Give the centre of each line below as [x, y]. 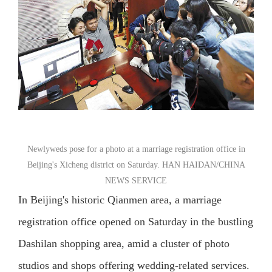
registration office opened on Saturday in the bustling [135, 221]
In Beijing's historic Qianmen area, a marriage [120, 199]
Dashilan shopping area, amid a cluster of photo [124, 243]
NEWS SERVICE [136, 180]
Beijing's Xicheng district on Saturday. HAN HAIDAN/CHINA [136, 165]
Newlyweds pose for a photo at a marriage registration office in [136, 149]
